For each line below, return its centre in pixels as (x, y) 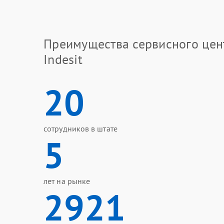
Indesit (63, 59)
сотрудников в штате (80, 128)
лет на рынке (67, 181)
